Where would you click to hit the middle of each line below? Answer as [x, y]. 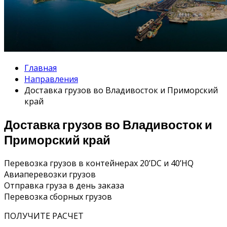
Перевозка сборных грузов [58, 196]
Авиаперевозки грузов [50, 174]
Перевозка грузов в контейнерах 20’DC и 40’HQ [99, 163]
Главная [41, 68]
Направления [51, 79]
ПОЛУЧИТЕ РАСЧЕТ [44, 216]
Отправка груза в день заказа [64, 185]
